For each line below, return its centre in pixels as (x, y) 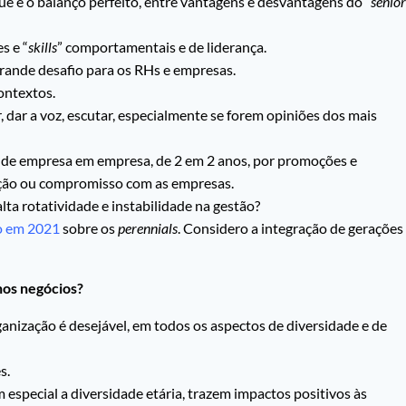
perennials (148, 228)
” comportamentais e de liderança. (162, 47)
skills (43, 47)
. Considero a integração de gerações (290, 228)
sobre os (89, 228)
